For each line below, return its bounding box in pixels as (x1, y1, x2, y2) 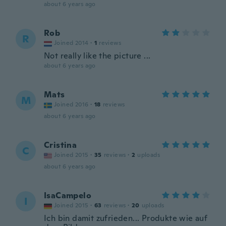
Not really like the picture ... (44, 50, 151, 61)
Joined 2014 (54, 39, 89, 47)
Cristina (44, 140, 77, 150)
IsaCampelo (44, 190, 91, 201)
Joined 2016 (54, 100, 89, 108)
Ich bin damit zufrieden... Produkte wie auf (44, 213, 208, 223)
